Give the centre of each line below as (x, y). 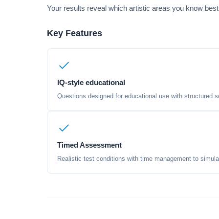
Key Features (75, 33)
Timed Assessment (89, 145)
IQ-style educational (91, 82)
